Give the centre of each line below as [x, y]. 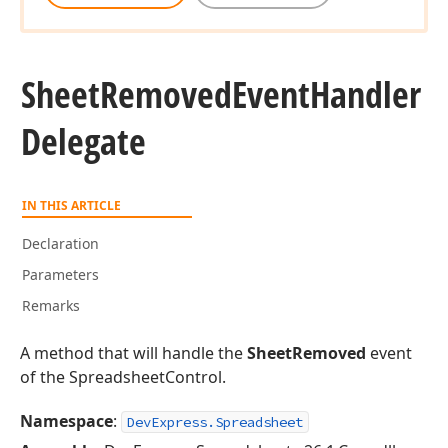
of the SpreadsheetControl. [123, 377]
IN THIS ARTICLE [71, 205]
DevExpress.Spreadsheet [215, 422]
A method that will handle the [133, 353]
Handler [365, 94]
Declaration [60, 243]
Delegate [83, 141]
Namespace [66, 421]
